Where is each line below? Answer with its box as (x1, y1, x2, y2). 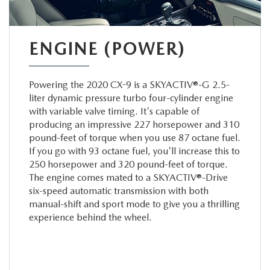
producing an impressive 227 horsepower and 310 (28, 118, 239, 130)
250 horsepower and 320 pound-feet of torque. (28, 158, 228, 170)
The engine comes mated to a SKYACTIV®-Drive (28, 171, 228, 183)
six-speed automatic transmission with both (28, 184, 209, 196)
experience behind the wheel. (28, 211, 152, 223)
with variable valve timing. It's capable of (28, 105, 199, 117)
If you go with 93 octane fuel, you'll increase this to (28, 145, 240, 157)
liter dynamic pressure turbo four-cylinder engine (28, 92, 233, 104)
